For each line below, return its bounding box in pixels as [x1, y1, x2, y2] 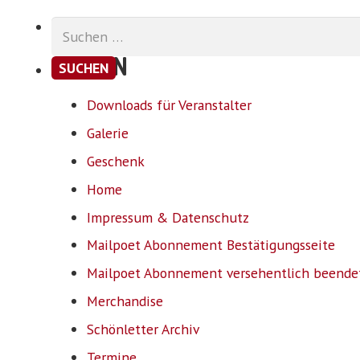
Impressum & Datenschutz [87, 207, 249, 227]
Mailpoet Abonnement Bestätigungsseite [87, 235, 335, 255]
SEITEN [51, 49, 128, 83]
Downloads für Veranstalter [87, 96, 252, 115]
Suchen [51, 16, 96, 35]
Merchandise [87, 292, 163, 311]
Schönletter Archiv [87, 319, 199, 338]
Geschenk [87, 152, 145, 171]
